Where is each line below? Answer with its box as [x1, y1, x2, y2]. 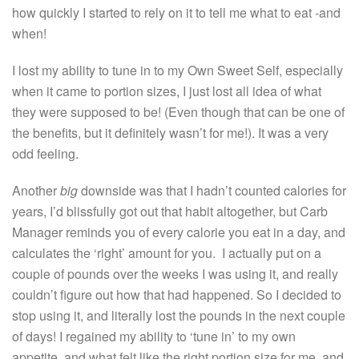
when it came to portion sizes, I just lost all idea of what [12, 81, 321, 100]
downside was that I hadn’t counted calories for [78, 180, 346, 200]
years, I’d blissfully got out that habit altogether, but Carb [12, 201, 328, 220]
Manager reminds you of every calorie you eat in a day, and [12, 222, 345, 241]
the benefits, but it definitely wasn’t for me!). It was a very [12, 123, 329, 142]
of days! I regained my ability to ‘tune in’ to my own [12, 326, 296, 345]
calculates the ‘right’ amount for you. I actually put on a [12, 243, 321, 262]
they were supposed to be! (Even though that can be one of [12, 102, 345, 121]
